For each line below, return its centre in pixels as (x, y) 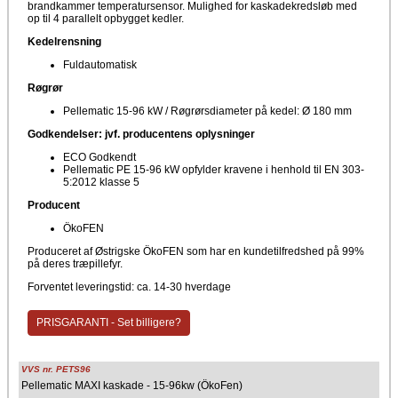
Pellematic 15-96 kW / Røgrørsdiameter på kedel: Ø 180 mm (207, 111)
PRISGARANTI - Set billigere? (108, 323)
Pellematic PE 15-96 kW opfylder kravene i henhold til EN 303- (214, 169)
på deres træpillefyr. (75, 263)
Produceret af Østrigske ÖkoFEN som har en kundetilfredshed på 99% (196, 251)
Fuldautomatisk (100, 64)
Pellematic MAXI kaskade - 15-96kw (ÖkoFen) (132, 385)
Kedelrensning (64, 41)
